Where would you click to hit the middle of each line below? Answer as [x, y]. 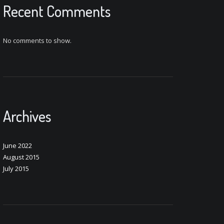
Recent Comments [57, 11]
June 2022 [17, 145]
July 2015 [16, 168]
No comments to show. [37, 40]
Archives [27, 116]
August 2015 [21, 157]
